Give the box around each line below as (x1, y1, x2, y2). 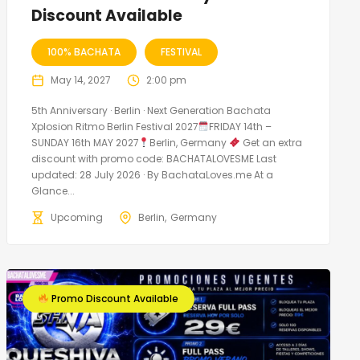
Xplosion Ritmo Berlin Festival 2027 (31, 119, 198, 133)
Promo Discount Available (49, 291, 179, 305)
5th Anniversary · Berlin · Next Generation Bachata (31, 103, 271, 117)
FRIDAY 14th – (209, 119, 272, 133)
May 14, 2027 (50, 72, 111, 87)
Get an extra (239, 135, 302, 149)
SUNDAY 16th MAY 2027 (31, 135, 139, 149)
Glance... (31, 183, 75, 198)
